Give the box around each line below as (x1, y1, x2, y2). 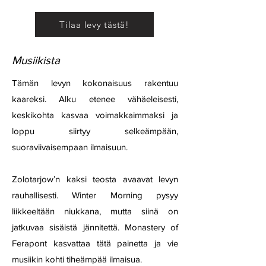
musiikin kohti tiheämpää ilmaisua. (12, 254, 142, 264)
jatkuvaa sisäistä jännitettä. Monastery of (12, 222, 178, 232)
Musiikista (12, 54, 60, 66)
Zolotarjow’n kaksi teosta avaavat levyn (12, 174, 178, 184)
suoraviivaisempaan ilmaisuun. (12, 142, 128, 152)
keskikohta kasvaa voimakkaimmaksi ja (12, 110, 178, 120)
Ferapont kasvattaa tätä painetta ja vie (12, 238, 178, 248)
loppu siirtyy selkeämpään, (12, 126, 178, 136)
